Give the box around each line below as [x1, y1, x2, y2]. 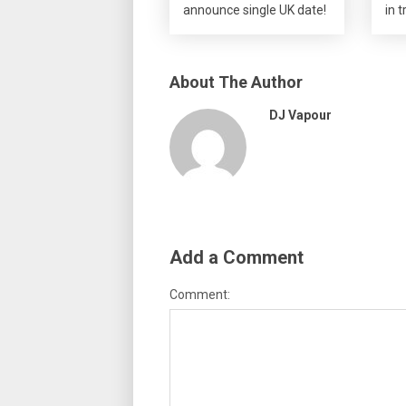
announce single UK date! [183, 2, 326, 17]
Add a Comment [169, 246, 304, 268]
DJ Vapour [269, 107, 332, 122]
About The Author [169, 72, 303, 92]
